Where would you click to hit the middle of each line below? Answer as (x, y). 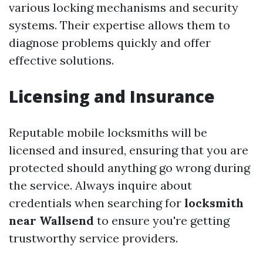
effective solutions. (61, 60)
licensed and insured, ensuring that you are (129, 150)
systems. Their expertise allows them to (119, 25)
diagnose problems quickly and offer (110, 43)
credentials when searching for (97, 203)
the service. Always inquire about (100, 185)
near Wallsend (51, 220)
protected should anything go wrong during (129, 168)
